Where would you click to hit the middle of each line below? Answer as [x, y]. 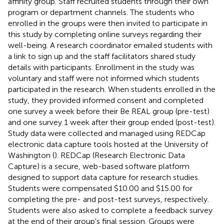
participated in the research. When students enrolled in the [112, 89]
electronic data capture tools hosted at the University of [108, 144]
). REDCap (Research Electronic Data [120, 155]
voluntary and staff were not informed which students [104, 78]
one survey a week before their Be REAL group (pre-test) [109, 111]
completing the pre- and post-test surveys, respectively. [108, 199]
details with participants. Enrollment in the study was [101, 67]
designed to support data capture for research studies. [104, 177]
